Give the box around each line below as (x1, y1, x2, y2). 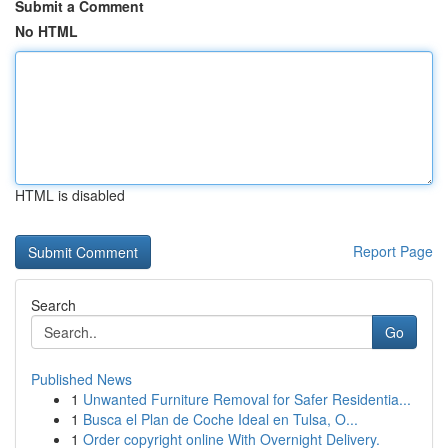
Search (31, 295, 76, 315)
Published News (31, 369, 132, 389)
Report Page (353, 241, 433, 261)
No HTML (15, 21, 78, 41)
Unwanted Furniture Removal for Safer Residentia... (83, 389, 411, 409)
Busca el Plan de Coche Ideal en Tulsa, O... (83, 409, 358, 429)
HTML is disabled (15, 185, 125, 205)
